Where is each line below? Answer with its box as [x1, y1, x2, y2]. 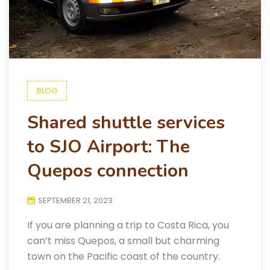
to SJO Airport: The [27, 134, 190, 159]
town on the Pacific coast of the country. [27, 250, 220, 263]
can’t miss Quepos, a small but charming [27, 234, 219, 248]
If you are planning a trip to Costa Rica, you [27, 218, 229, 232]
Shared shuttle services [27, 110, 225, 135]
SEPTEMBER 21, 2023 [38, 195, 113, 206]
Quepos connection [27, 159, 189, 183]
